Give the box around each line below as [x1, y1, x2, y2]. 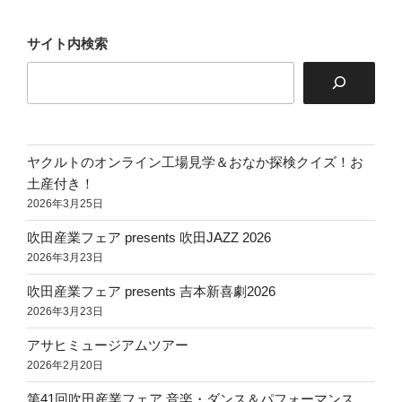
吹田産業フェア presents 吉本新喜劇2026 [27, 284, 275, 300]
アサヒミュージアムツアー [27, 337, 188, 354]
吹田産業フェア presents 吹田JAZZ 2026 [27, 230, 271, 246]
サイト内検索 [27, 36, 108, 52]
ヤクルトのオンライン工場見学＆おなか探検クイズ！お [27, 154, 363, 170]
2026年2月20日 [27, 359, 103, 372]
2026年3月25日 [27, 197, 103, 211]
